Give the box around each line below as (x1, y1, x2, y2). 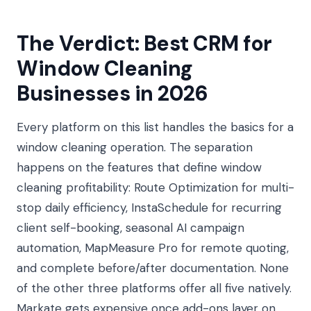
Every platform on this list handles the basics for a (17, 119, 294, 135)
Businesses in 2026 (17, 80, 208, 107)
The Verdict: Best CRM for (17, 30, 272, 57)
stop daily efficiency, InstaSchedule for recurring (17, 200, 282, 215)
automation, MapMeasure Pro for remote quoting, (17, 240, 289, 255)
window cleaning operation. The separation (17, 140, 253, 155)
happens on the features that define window (17, 160, 262, 175)
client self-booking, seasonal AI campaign (17, 220, 244, 235)
